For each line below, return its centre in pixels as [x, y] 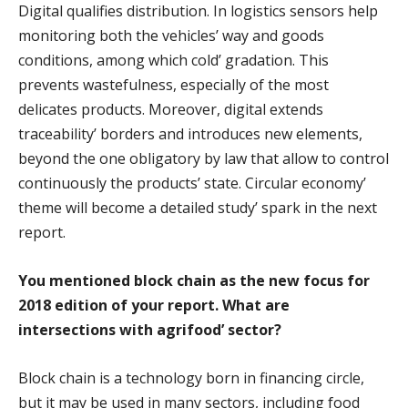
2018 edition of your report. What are [154, 305]
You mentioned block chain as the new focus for [194, 280]
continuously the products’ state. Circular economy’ [192, 183]
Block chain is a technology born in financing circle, [191, 377]
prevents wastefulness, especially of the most [173, 84]
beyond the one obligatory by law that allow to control [204, 158]
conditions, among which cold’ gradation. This [173, 60]
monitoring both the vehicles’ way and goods [171, 35]
